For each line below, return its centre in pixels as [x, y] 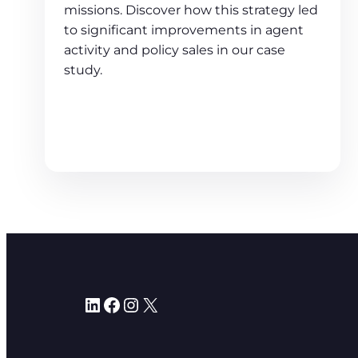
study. [83, 70]
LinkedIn [89, 304]
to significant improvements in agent [184, 30]
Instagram [131, 304]
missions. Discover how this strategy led [191, 10]
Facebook [107, 304]
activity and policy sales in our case [175, 50]
